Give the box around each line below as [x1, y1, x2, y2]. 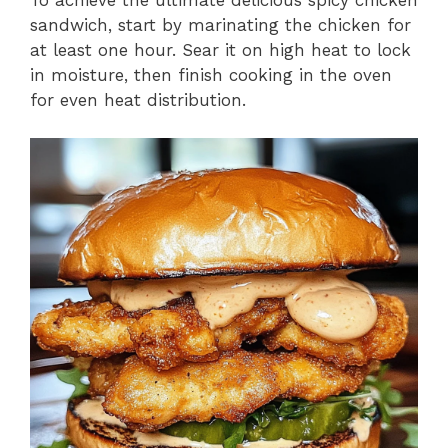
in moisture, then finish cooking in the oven [30, 64, 392, 85]
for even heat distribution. [30, 89, 246, 110]
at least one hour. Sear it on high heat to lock [30, 39, 411, 60]
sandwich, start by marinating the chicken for [30, 14, 411, 35]
